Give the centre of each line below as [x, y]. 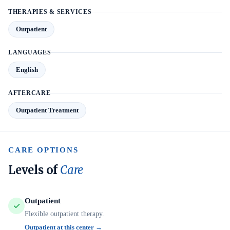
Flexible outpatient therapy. [64, 214]
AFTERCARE [30, 93]
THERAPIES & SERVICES [50, 12]
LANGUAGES [30, 52]
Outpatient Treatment [47, 110]
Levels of [34, 170]
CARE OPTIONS [43, 150]
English [27, 70]
